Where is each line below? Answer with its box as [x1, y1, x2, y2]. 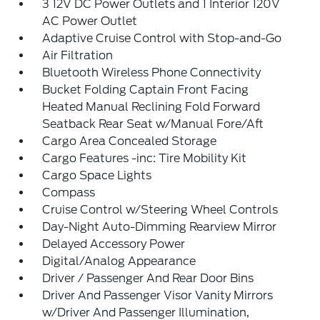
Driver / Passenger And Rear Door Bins [42, 271, 254, 286]
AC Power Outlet [42, 14, 138, 29]
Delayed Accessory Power [42, 237, 186, 251]
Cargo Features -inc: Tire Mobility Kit [42, 151, 247, 166]
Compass [42, 186, 96, 200]
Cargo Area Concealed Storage [42, 134, 217, 149]
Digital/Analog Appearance [42, 254, 196, 269]
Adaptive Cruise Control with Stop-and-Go [42, 31, 282, 46]
